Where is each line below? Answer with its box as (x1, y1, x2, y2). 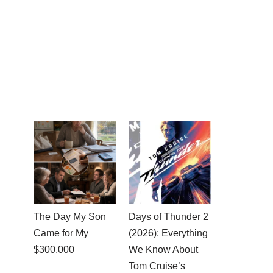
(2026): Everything (128, 227, 208, 238)
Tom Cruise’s (128, 260, 185, 271)
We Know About (128, 244, 198, 255)
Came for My (34, 227, 88, 238)
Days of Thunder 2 (128, 211, 208, 222)
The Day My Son (34, 211, 106, 222)
